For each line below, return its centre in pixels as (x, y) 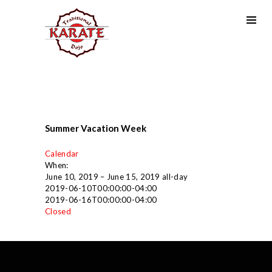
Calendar (62, 154)
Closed (58, 212)
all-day (175, 177)
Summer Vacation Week (96, 128)
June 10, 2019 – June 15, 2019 (104, 177)
